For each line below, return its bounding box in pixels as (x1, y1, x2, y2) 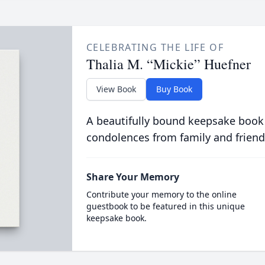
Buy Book (156, 83, 192, 95)
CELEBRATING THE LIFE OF (86, 41, 224, 54)
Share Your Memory (86, 170, 179, 183)
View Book (96, 83, 136, 95)
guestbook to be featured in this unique (86, 201, 245, 212)
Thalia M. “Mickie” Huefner (86, 54, 251, 73)
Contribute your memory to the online (86, 189, 237, 200)
